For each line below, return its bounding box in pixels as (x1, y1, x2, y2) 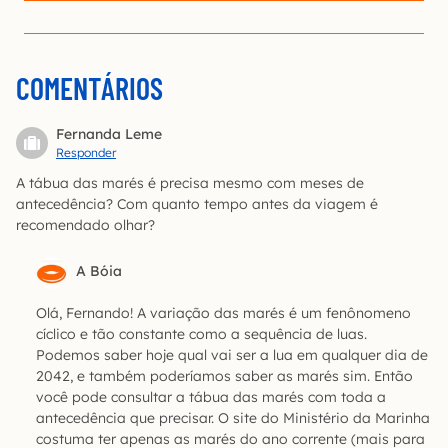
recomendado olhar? (16, 216, 155, 235)
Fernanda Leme (56, 125, 162, 144)
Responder (56, 145, 116, 161)
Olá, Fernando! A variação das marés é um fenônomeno (36, 304, 411, 323)
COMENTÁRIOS (16, 70, 163, 107)
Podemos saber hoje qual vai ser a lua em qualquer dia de (36, 346, 428, 365)
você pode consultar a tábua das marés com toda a (36, 388, 386, 407)
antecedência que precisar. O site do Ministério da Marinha (36, 409, 430, 428)
